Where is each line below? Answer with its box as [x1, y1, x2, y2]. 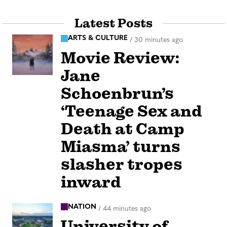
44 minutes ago [103, 205, 151, 213]
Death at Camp [61, 119, 184, 139]
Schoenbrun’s [61, 83, 174, 103]
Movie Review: [61, 48, 180, 68]
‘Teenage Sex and [61, 101, 202, 121]
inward [61, 172, 121, 192]
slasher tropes [61, 154, 182, 174]
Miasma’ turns [61, 136, 180, 157]
